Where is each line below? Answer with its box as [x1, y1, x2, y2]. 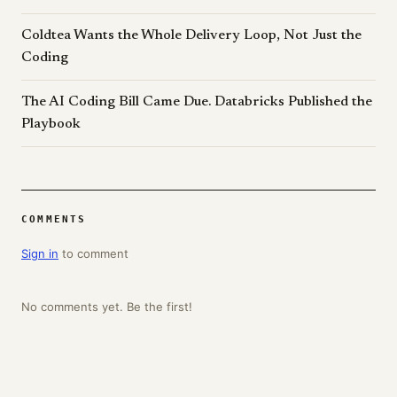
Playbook [21, 117, 81, 131]
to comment [58, 246, 128, 261]
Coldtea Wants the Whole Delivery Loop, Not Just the [21, 28, 362, 43]
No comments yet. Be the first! [21, 300, 192, 314]
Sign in [21, 246, 58, 261]
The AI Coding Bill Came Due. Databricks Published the [21, 95, 372, 109]
